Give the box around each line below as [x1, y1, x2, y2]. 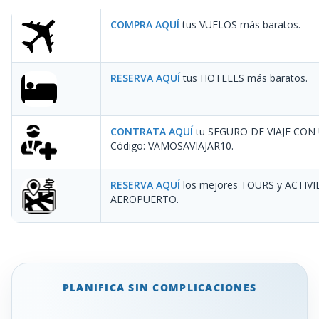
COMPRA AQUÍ [110, 17, 179, 31]
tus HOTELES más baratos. [180, 70, 308, 85]
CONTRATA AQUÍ [110, 124, 193, 138]
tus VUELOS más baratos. [179, 17, 300, 31]
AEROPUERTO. [110, 192, 179, 206]
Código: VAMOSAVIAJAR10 [110, 138, 231, 152]
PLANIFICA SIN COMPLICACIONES [62, 280, 257, 294]
